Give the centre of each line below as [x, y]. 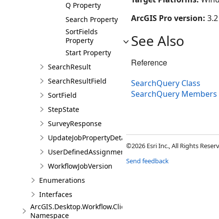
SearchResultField [77, 81]
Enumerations [62, 180]
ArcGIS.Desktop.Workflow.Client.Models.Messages [111, 207]
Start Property [88, 53]
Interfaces [56, 194]
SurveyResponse [75, 123]
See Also [158, 41]
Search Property [92, 19]
